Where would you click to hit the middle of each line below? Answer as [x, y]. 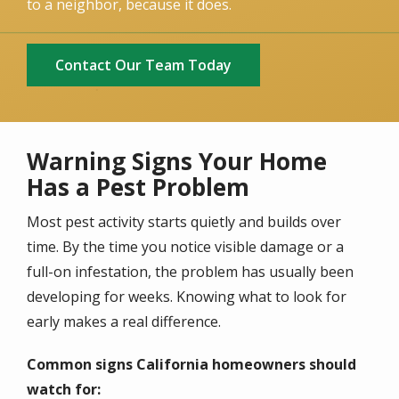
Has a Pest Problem [138, 187]
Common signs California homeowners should [191, 365]
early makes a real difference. [124, 322]
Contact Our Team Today [143, 65]
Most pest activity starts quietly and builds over [184, 222]
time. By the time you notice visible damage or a [185, 247]
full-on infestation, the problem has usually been [190, 272]
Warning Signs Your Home [177, 162]
